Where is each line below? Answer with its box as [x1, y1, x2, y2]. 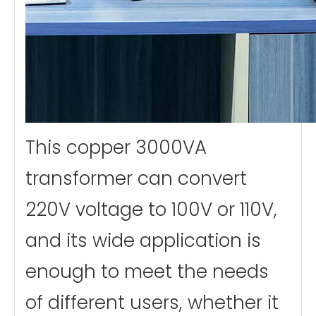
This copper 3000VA [25, 134, 207, 160]
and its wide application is [25, 227, 261, 253]
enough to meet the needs [25, 258, 269, 284]
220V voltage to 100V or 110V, [25, 196, 277, 222]
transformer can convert [25, 165, 247, 191]
